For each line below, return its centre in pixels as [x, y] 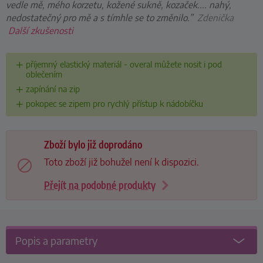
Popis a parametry [56, 241]
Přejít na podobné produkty [100, 185]
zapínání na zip [53, 89]
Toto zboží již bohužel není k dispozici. [122, 162]
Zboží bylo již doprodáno [93, 144]
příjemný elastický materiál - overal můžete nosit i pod [124, 64]
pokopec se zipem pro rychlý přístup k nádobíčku [114, 104]
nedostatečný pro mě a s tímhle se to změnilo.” [99, 17]
